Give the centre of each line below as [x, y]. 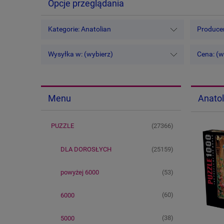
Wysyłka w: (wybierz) [81, 54]
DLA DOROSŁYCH [86, 149]
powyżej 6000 [80, 172]
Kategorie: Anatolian [80, 29]
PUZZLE [62, 126]
